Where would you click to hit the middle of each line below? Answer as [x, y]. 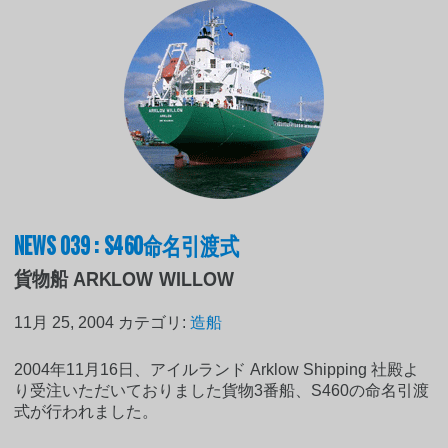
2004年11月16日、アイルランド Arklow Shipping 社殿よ [217, 369]
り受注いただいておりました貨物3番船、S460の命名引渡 [222, 390]
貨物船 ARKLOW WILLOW [124, 278]
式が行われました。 [86, 411]
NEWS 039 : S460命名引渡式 [127, 243]
